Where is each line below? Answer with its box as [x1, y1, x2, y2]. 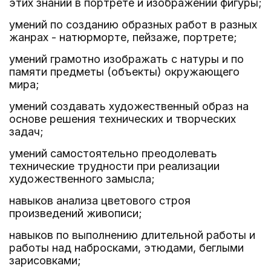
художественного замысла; [9, 172, 155, 185]
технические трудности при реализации [9, 160, 220, 172]
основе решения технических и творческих [9, 113, 236, 125]
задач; [9, 125, 44, 138]
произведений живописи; [9, 207, 142, 220]
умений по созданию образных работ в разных [9, 18, 257, 31]
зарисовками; [9, 254, 81, 267]
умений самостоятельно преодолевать [9, 147, 217, 160]
